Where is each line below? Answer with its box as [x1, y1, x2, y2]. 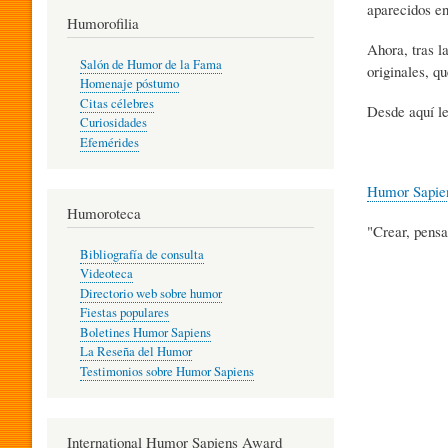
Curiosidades [79, 114, 147, 132]
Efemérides [79, 133, 139, 151]
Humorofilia [67, 13, 139, 34]
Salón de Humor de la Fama [79, 55, 222, 73]
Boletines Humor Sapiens [79, 323, 211, 341]
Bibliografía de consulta [79, 245, 204, 263]
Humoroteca [67, 203, 141, 224]
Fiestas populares [79, 304, 169, 322]
